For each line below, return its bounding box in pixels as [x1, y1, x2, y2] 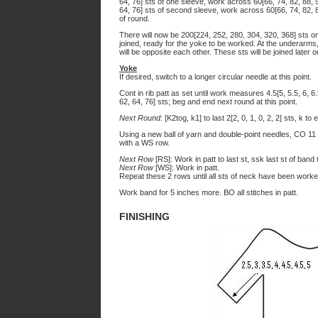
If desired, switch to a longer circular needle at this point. [119, 72, 312, 81]
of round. [119, 14, 150, 23]
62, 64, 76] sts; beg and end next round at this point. [119, 97, 297, 106]
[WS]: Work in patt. [155, 163, 219, 172]
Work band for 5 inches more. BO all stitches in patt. [119, 188, 298, 197]
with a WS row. [119, 138, 170, 147]
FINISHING [119, 211, 170, 222]
